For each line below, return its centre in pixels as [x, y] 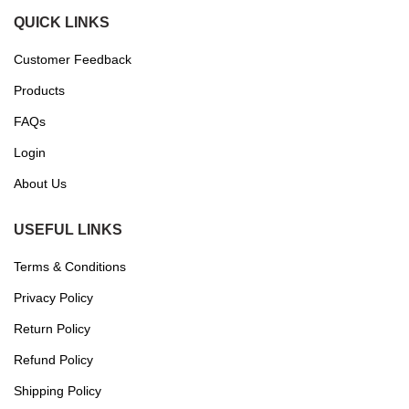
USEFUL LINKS [68, 229]
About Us [40, 183]
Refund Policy [53, 359]
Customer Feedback [73, 59]
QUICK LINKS [62, 22]
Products [39, 90]
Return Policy [52, 328]
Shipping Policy [58, 390]
